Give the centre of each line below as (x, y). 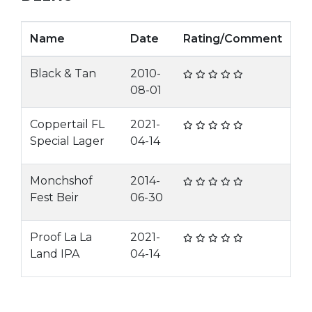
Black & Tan (63, 73)
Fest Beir (54, 197)
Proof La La (61, 237)
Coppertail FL (67, 124)
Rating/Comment (233, 39)
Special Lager (67, 141)
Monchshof (61, 181)
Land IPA (55, 254)
